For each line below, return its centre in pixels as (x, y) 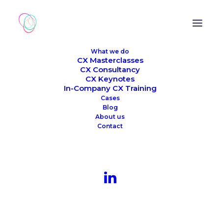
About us (110, 117)
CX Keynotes (110, 79)
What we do (110, 51)
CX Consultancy (110, 69)
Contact (110, 126)
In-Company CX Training (110, 88)
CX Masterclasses (110, 60)
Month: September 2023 (110, 154)
